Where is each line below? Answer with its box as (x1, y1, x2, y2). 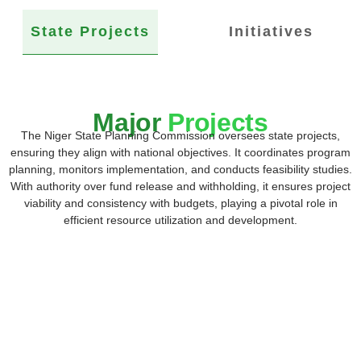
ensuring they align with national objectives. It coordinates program (10, 145, 351, 159)
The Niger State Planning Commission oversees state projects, (21, 128, 340, 142)
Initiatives (228, 23, 313, 39)
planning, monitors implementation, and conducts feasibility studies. (9, 162, 352, 176)
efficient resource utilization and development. (64, 213, 297, 226)
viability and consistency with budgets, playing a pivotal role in (23, 196, 338, 210)
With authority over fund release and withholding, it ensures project (10, 179, 351, 193)
